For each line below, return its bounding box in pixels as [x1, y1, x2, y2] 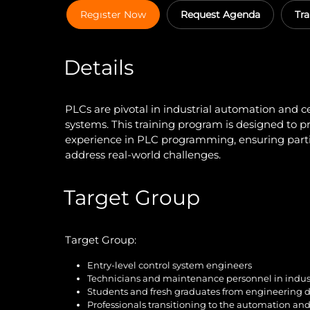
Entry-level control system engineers [87, 259, 252, 271]
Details [63, 54, 134, 80]
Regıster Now [80, 8, 146, 21]
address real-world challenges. [65, 148, 221, 162]
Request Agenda [181, 8, 260, 21]
